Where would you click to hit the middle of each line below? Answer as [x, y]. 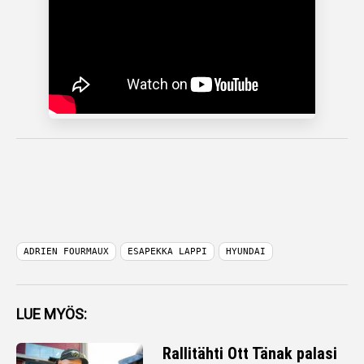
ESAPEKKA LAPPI [167, 251]
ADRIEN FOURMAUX [66, 251]
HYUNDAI [246, 251]
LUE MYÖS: [52, 314]
